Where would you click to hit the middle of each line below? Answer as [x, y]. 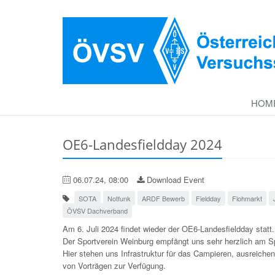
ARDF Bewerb [163, 198]
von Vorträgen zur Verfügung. [114, 265]
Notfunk [119, 198]
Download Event [174, 180]
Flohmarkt [247, 198]
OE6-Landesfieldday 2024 [142, 144]
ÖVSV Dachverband [97, 211]
